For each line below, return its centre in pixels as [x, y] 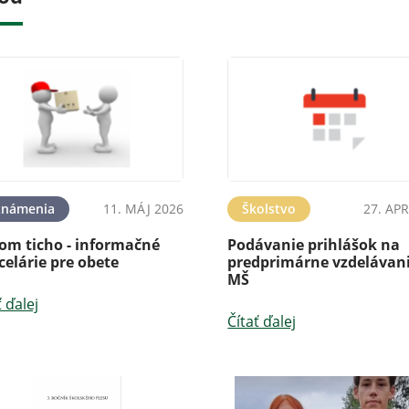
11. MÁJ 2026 [144, 208]
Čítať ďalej [262, 321]
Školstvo [269, 208]
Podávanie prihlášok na [314, 244]
